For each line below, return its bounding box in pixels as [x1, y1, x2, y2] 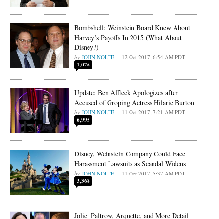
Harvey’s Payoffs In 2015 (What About [74, 32, 182, 42]
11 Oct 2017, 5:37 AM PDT [122, 170, 186, 177]
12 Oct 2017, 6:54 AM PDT [122, 53, 186, 61]
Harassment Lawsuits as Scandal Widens [74, 159, 186, 169]
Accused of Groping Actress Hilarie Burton [74, 97, 195, 107]
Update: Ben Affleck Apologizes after [74, 88, 178, 97]
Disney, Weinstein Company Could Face [74, 149, 186, 159]
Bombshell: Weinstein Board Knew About [74, 22, 191, 32]
